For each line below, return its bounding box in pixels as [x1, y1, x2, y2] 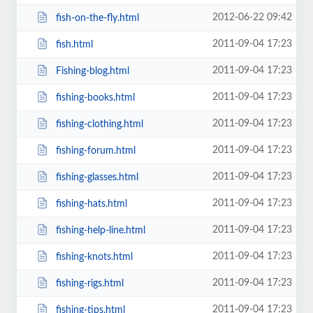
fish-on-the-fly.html [55, 13, 139, 23]
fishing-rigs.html [55, 278, 124, 289]
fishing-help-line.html [55, 225, 145, 235]
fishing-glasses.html [55, 172, 138, 182]
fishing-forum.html [55, 145, 136, 156]
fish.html [55, 39, 93, 50]
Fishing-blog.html [55, 66, 129, 76]
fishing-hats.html [55, 198, 127, 209]
